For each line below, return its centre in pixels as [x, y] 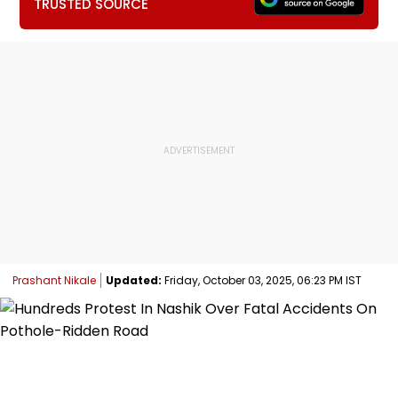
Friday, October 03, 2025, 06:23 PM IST [262, 280]
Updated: [134, 280]
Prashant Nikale [54, 280]
